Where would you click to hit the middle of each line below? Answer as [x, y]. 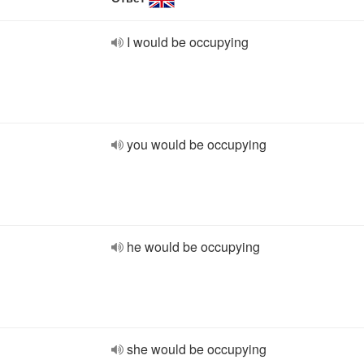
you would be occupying [197, 144]
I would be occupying [188, 42]
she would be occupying [197, 349]
